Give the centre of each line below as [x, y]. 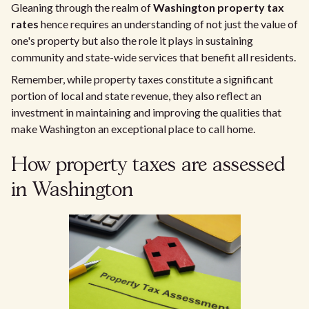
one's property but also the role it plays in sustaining [132, 40]
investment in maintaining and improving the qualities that [146, 112]
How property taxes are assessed [148, 166]
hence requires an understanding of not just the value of [168, 24]
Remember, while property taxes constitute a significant [142, 79]
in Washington [72, 191]
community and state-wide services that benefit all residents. [153, 57]
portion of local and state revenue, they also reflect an [136, 96]
